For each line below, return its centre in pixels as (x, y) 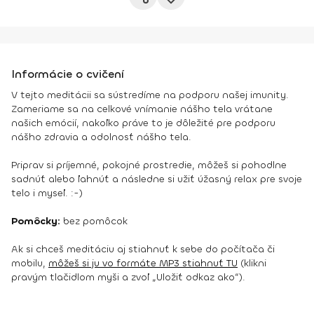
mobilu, (30, 263)
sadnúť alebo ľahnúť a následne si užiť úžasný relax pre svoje (157, 179)
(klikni (252, 263)
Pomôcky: (37, 221)
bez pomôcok (95, 221)
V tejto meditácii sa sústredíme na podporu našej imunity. (150, 95)
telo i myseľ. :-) (47, 193)
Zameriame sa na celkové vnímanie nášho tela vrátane (142, 109)
